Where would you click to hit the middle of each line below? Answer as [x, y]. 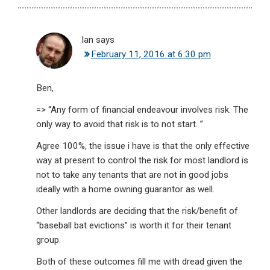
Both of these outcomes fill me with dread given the [139, 262]
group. [49, 240]
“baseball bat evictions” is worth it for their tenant [134, 226]
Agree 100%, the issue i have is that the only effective [143, 146]
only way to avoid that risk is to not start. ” [120, 124]
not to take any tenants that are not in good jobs [132, 175]
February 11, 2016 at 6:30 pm [151, 55]
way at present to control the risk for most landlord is [142, 161]
